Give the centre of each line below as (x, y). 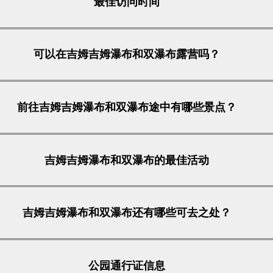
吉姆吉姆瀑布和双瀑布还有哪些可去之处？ (127, 213)
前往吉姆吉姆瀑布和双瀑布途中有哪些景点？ (127, 107)
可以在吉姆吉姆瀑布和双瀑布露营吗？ (127, 55)
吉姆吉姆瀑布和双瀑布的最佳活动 (127, 160)
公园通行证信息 (127, 265)
